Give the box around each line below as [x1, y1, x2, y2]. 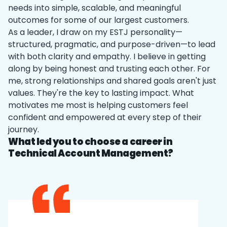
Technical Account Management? [8, 147, 173, 160]
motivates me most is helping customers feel [8, 99, 188, 111]
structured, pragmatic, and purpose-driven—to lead [8, 39, 215, 50]
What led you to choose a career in [8, 135, 173, 148]
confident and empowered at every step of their [8, 111, 202, 123]
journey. [8, 124, 39, 135]
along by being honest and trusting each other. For [8, 63, 210, 74]
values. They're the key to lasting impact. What [8, 87, 194, 99]
